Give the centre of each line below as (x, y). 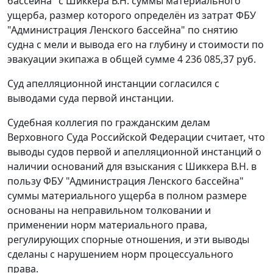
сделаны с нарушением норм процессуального (120, 254)
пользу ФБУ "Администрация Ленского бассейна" (126, 181)
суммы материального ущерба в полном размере (127, 196)
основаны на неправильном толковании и (109, 211)
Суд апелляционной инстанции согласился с (113, 84)
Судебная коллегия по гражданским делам (109, 123)
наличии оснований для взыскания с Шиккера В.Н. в (132, 167)
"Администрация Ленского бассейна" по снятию (122, 30)
